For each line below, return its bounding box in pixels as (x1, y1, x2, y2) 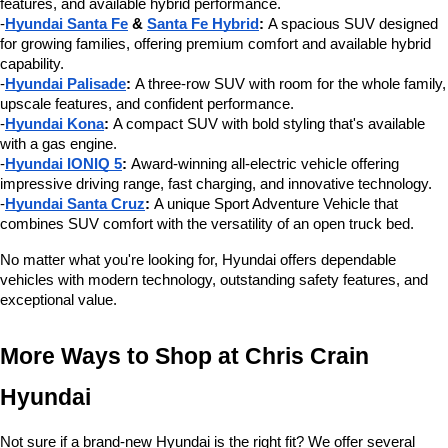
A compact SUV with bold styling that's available (109, 116, 425, 133)
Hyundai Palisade (5, 76, 126, 93)
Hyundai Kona (5, 116, 104, 133)
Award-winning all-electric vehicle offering (127, 156, 399, 173)
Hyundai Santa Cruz (5, 196, 145, 213)
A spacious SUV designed (264, 16, 438, 33)
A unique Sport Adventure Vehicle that (150, 196, 398, 213)
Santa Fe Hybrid (147, 16, 259, 33)
